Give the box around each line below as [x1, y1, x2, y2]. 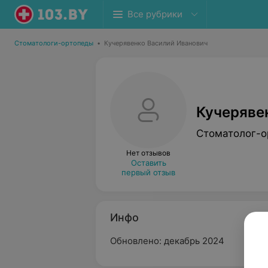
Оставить [130, 158, 166, 167]
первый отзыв [121, 167, 175, 177]
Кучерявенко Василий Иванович [104, 39, 208, 47]
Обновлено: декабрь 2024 [110, 235, 224, 246]
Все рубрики [127, 8, 182, 20]
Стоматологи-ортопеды [14, 39, 93, 47]
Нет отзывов [126, 148, 170, 157]
